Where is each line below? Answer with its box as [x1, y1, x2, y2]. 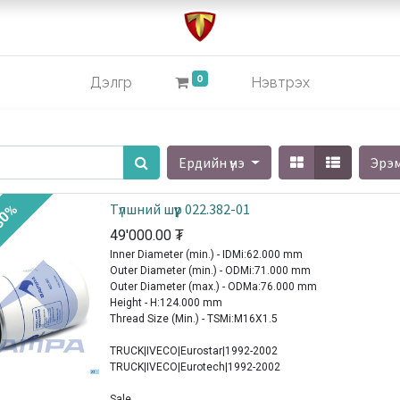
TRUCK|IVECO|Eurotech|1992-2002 [110, 361, 280, 374]
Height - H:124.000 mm [110, 296, 222, 310]
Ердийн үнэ [179, 154, 248, 172]
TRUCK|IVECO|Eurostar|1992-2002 [110, 345, 278, 358]
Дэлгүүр [90, 74, 133, 92]
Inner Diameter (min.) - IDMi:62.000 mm [110, 248, 303, 262]
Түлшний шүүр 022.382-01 [110, 200, 250, 219]
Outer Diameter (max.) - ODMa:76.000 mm [110, 280, 317, 294]
